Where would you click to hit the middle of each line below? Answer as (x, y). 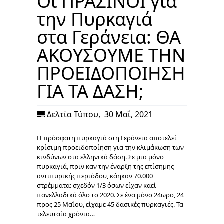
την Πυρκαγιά (95, 19)
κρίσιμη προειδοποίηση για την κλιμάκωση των (110, 148)
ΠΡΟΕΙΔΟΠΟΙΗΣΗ (111, 73)
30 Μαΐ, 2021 (128, 115)
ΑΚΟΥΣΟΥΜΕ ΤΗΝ (111, 55)
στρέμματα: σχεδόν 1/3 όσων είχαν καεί (97, 186)
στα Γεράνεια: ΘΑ (109, 37)
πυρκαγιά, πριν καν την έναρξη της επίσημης (105, 167)
